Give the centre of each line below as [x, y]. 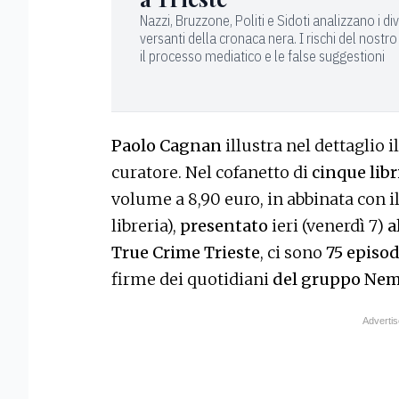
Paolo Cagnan [168, 145]
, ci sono [291, 252]
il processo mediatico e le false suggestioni [262, 57]
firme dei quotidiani [192, 279]
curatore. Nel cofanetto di [212, 172]
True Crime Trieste [186, 252]
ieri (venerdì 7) [328, 225]
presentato [224, 225]
